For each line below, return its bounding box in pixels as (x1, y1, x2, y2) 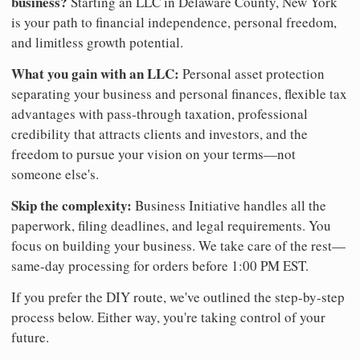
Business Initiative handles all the (132, 195, 326, 215)
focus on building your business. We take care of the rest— (11, 235, 346, 255)
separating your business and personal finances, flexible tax (11, 84, 347, 103)
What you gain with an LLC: (11, 63, 179, 84)
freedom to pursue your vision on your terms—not (11, 144, 296, 163)
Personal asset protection (179, 63, 325, 83)
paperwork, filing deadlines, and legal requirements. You (11, 215, 331, 235)
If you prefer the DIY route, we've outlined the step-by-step (11, 287, 345, 306)
